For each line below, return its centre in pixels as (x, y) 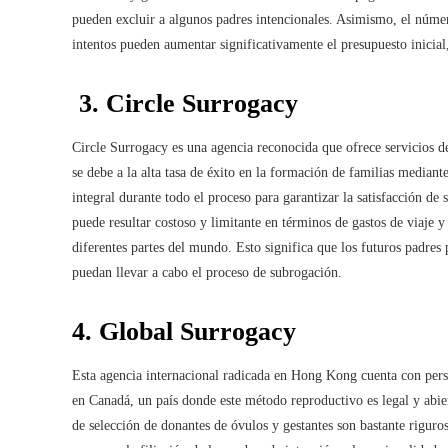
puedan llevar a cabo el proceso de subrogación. (207, 272)
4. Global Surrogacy (184, 331)
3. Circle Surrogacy (185, 103)
